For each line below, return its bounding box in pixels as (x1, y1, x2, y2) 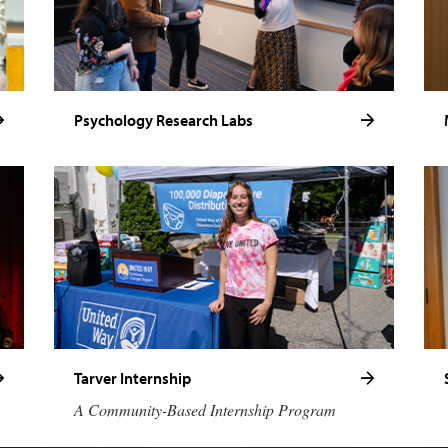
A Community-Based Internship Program (74, 398, 336, 420)
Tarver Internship (74, 367, 191, 388)
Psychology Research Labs (74, 109, 253, 130)
